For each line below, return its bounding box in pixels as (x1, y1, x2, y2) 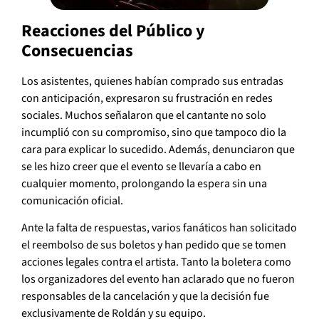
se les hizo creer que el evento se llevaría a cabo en (21, 158, 261, 174)
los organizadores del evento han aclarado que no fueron (21, 271, 295, 288)
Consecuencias (21, 38, 133, 63)
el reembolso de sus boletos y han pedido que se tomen (21, 237, 286, 253)
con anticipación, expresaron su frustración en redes (21, 90, 273, 106)
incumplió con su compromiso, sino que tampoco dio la (21, 124, 286, 140)
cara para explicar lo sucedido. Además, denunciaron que (21, 141, 295, 157)
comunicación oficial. (21, 192, 123, 209)
